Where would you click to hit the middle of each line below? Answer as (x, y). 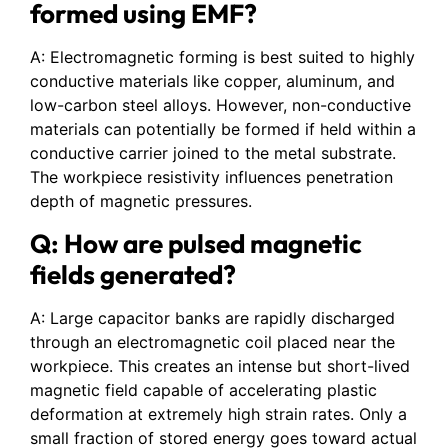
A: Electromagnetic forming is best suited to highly (222, 57)
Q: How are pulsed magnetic (196, 243)
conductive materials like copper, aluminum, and (212, 81)
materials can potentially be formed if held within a (223, 129)
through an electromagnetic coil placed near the (212, 341)
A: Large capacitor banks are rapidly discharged (212, 317)
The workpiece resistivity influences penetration (211, 177)
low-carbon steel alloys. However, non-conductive (220, 105)
